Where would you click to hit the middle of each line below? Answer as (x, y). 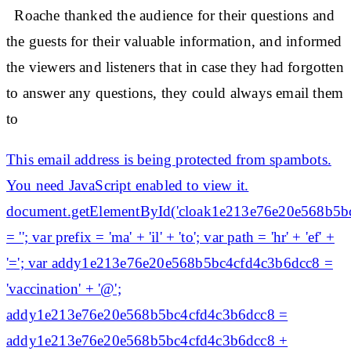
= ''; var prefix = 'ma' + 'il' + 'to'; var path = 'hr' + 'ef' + (170, 237)
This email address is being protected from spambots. (169, 159)
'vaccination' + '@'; (64, 288)
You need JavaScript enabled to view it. (128, 185)
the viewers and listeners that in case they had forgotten (175, 67)
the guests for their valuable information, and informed (174, 41)
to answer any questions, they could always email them (175, 92)
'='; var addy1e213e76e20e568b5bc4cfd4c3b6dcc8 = (170, 262)
